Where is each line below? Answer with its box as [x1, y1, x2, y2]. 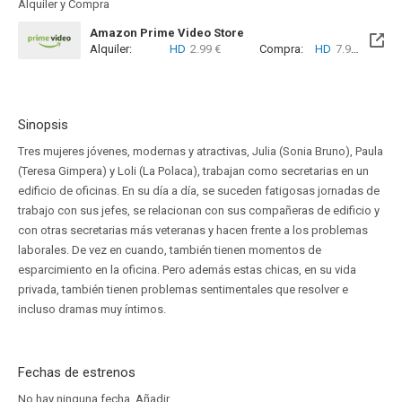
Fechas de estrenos [18, 364, 135, 380]
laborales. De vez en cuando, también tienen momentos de [18, 243, 321, 257]
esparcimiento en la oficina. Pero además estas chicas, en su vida [18, 263, 356, 276]
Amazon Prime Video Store [90, 26, 244, 39]
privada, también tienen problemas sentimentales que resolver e [18, 283, 348, 296]
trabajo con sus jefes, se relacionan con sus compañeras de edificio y [18, 204, 380, 217]
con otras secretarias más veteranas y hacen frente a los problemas [18, 223, 368, 237]
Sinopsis [18, 117, 68, 133]
